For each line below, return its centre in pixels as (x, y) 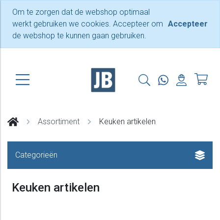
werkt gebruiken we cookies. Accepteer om (88, 24)
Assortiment (59, 122)
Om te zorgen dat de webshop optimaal (81, 12)
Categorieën (36, 155)
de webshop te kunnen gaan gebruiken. (79, 36)
